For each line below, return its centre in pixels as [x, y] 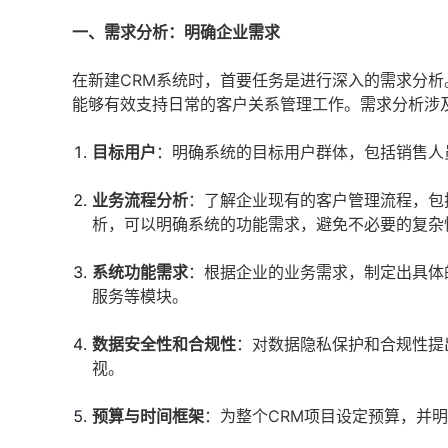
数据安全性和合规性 [164, 344]
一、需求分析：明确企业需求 [176, 32]
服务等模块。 [140, 296]
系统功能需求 [140, 272]
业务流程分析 [140, 200]
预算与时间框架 [148, 416]
